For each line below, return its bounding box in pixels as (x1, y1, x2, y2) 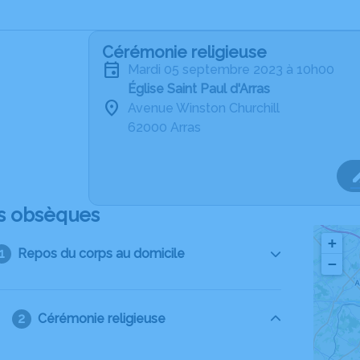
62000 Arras (128, 120, 201, 135)
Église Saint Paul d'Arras (128, 81, 270, 96)
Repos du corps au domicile (18, 246, 186, 261)
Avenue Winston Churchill (128, 100, 280, 116)
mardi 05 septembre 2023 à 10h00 (139, 62, 334, 77)
